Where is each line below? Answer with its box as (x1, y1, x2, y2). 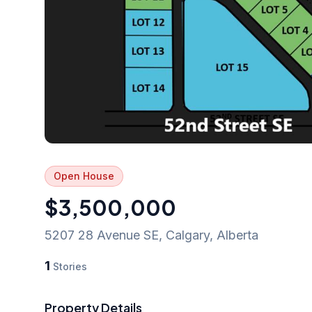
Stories (50, 260, 87, 272)
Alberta (217, 227, 258, 242)
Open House (54, 169, 114, 182)
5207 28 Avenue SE (45, 227, 159, 242)
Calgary (166, 227, 210, 242)
